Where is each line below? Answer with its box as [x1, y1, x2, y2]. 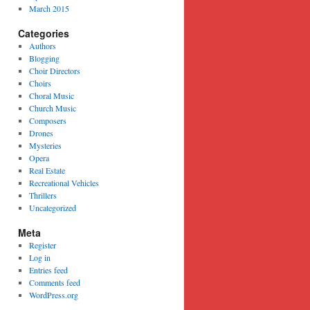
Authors [28, 40, 56, 51]
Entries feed [28, 264, 68, 275]
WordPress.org [28, 289, 78, 300]
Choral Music [28, 90, 74, 101]
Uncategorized [28, 202, 76, 213]
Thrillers [28, 190, 57, 201]
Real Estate [28, 165, 65, 176]
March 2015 [28, 3, 69, 14]
